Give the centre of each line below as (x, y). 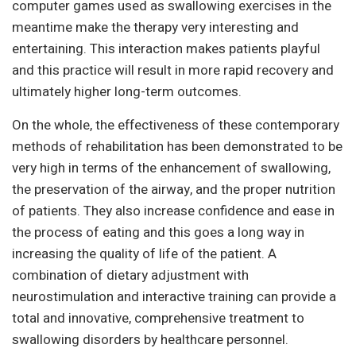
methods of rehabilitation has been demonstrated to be (177, 147)
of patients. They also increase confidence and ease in (173, 211)
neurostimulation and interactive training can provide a (174, 297)
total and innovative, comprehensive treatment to (158, 318)
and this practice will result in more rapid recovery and (173, 70)
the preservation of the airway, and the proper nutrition (174, 190)
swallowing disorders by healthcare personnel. (150, 340)
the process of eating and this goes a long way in (158, 232)
